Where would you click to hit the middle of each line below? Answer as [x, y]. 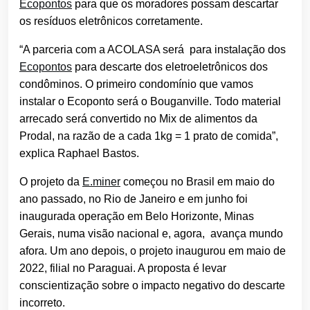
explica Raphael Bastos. [79, 154]
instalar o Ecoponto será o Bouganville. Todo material [150, 102]
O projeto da [51, 182]
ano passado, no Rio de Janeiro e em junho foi [134, 199]
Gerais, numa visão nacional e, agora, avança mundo [151, 234]
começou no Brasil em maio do [198, 182]
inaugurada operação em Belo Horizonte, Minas [137, 217]
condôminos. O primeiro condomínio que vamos [136, 84]
